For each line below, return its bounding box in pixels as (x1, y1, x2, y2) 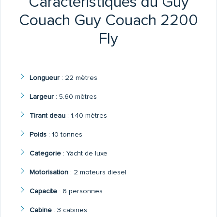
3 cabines (57, 206, 87, 215)
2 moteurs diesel (73, 168, 126, 177)
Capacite (29, 187, 57, 196)
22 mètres (64, 74, 97, 82)
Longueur (29, 74, 60, 82)
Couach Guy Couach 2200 (19, 11, 198, 31)
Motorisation (29, 168, 68, 177)
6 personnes (62, 187, 103, 196)
